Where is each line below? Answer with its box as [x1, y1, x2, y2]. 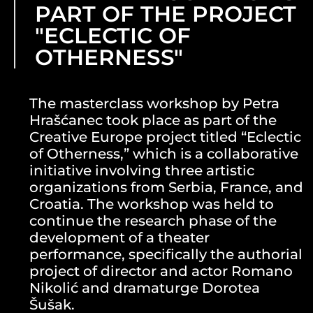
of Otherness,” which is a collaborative [29, 145, 298, 163]
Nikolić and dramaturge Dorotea [29, 279, 260, 297]
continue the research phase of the [29, 212, 277, 230]
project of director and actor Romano [29, 263, 293, 280]
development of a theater [29, 229, 210, 247]
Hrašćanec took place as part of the [29, 112, 277, 129]
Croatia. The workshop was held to [29, 196, 274, 213]
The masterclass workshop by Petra [29, 95, 279, 112]
